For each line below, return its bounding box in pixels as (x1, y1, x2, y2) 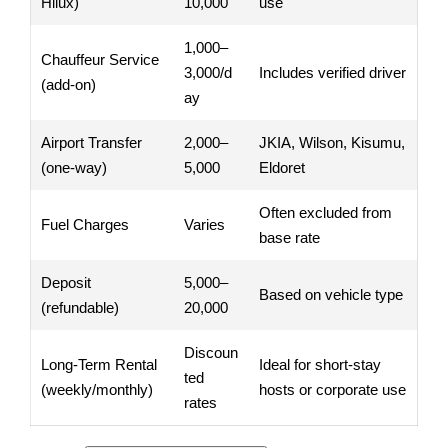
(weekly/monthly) (41, 380, 153, 398)
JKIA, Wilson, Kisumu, (259, 133, 405, 151)
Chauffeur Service (41, 50, 159, 68)
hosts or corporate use (259, 380, 406, 398)
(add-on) (41, 75, 96, 93)
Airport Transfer (41, 133, 142, 151)
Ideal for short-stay (259, 355, 381, 373)
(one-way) (41, 158, 107, 176)
